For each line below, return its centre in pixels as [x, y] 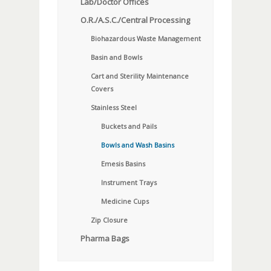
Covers [102, 89]
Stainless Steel [114, 108]
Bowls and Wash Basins [138, 145]
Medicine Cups [125, 201]
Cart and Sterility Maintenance [140, 76]
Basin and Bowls [116, 57]
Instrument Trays [129, 183]
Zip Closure [109, 220]
